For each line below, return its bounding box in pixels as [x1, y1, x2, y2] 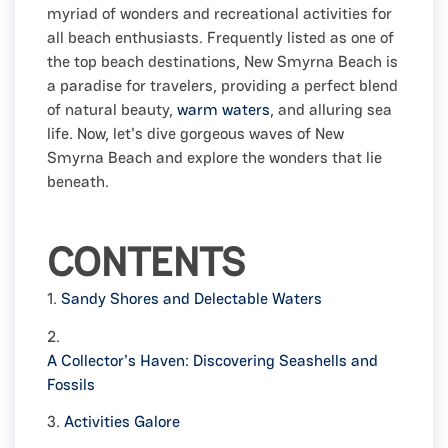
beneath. [47, 171, 109, 192]
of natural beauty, [47, 99, 177, 120]
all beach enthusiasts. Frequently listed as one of [47, 27, 394, 48]
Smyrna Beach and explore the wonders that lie [47, 147, 382, 168]
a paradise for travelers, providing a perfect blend [47, 75, 398, 96]
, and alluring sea [270, 99, 392, 120]
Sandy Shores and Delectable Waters [61, 288, 322, 310]
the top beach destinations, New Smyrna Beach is [47, 51, 398, 72]
